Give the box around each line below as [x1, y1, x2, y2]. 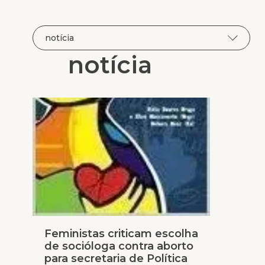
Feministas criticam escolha [44, 227, 198, 241]
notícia [68, 50, 152, 80]
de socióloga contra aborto [44, 240, 193, 253]
